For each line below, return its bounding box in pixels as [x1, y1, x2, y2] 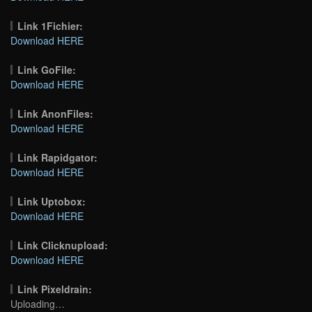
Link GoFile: [17, 62, 77, 77]
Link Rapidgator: [17, 150, 98, 164]
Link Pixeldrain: [17, 281, 93, 296]
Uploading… [10, 296, 65, 311]
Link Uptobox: [17, 194, 86, 208]
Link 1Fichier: [17, 18, 84, 33]
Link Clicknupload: [17, 237, 109, 252]
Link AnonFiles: [17, 106, 94, 120]
